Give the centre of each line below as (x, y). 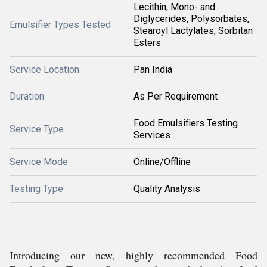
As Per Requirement (176, 96)
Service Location (44, 69)
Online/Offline (162, 162)
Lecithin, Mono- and (174, 7)
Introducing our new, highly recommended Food (133, 255)
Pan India (153, 69)
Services (152, 135)
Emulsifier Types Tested (60, 25)
